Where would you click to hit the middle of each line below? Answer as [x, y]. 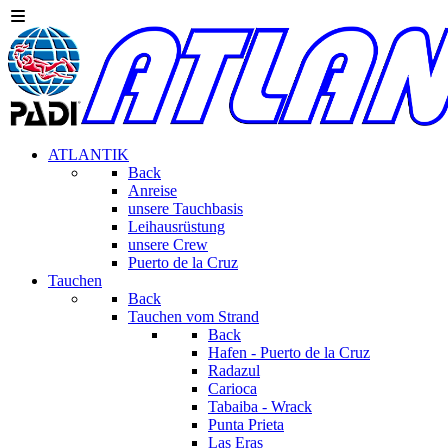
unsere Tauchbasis [185, 208]
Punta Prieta [246, 424]
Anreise [152, 190]
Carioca [232, 388]
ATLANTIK [88, 154]
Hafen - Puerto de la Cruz [289, 352]
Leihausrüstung [176, 226]
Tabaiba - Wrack [260, 406]
